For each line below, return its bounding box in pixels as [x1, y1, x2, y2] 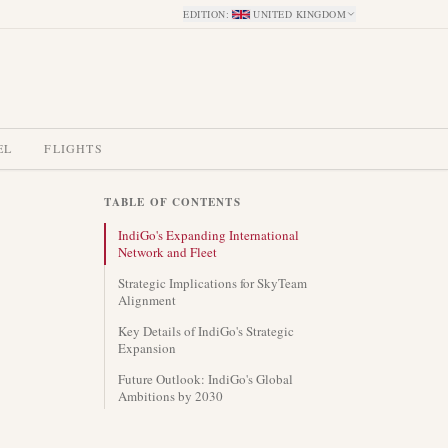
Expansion [118, 339, 176, 357]
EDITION [183, 7, 226, 21]
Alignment [118, 291, 176, 309]
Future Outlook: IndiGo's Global [118, 370, 293, 388]
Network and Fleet [118, 243, 217, 261]
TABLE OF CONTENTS [104, 194, 241, 210]
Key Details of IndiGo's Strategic [118, 322, 294, 340]
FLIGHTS [44, 140, 103, 156]
